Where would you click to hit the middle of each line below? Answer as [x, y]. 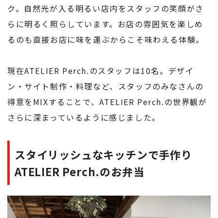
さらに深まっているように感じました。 [84, 118]
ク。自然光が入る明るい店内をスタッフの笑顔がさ [106, 9]
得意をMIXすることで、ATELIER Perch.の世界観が [107, 102]
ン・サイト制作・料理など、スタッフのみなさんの [106, 86]
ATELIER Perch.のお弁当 [80, 172]
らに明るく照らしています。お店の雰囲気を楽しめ [105, 24]
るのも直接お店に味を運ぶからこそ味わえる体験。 [106, 40]
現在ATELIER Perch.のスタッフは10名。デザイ [101, 71]
